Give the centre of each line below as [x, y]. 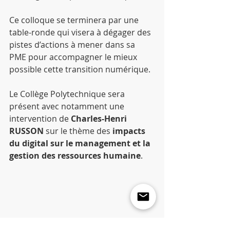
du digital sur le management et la [81, 143]
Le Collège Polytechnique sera [68, 94]
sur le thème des [78, 131]
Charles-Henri [100, 119]
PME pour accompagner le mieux [74, 57]
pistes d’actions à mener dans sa [73, 45]
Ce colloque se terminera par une [75, 20]
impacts [130, 131]
